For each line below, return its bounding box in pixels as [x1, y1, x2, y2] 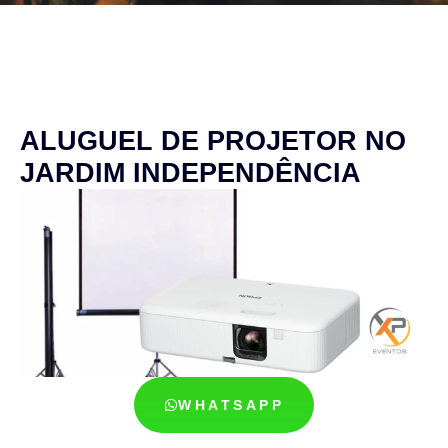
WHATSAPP [178, 397, 284, 414]
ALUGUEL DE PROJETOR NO [20, 126, 406, 156]
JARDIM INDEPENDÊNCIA [20, 158, 361, 188]
